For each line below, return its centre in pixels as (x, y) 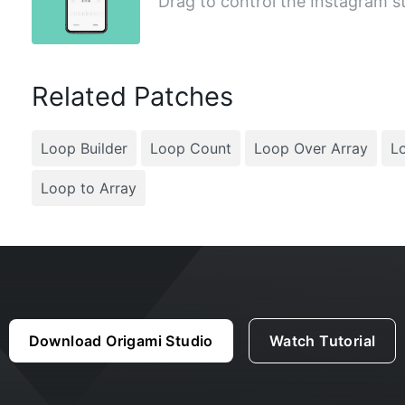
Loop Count (190, 148)
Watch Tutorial (322, 341)
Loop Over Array (311, 148)
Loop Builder (84, 148)
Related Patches (132, 96)
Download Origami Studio (121, 341)
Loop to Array (88, 188)
